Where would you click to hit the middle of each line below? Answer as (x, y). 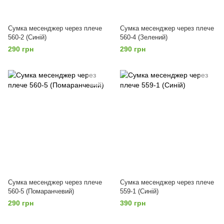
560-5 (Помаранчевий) (41, 191)
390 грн (133, 203)
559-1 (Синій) (139, 191)
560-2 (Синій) (27, 37)
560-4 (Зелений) (144, 37)
